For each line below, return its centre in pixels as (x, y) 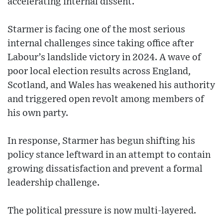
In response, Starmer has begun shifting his (101, 141)
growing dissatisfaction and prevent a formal (105, 169)
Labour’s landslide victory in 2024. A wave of (104, 58)
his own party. (38, 113)
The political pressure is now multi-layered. (102, 211)
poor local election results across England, (99, 72)
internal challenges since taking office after (101, 44)
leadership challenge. (54, 183)
